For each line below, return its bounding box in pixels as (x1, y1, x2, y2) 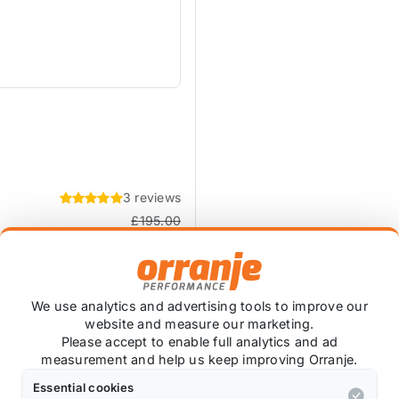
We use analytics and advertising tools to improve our (31, 298, 368, 314)
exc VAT (130, 234, 181, 250)
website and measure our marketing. (85, 316, 314, 332)
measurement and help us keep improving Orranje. (41, 352, 358, 368)
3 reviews (122, 190, 181, 205)
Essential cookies (33, 379, 134, 395)
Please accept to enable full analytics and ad (61, 334, 338, 350)
